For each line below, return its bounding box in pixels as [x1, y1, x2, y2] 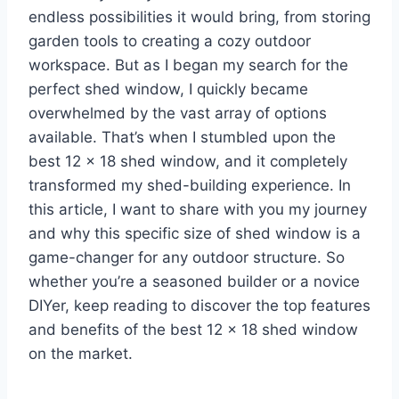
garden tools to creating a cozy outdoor [28, 31, 311, 50]
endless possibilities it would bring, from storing [28, 7, 370, 26]
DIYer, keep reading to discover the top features [28, 296, 370, 314]
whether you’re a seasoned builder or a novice [28, 272, 360, 290]
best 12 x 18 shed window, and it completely [28, 151, 347, 170]
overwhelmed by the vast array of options [28, 103, 327, 122]
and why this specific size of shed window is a [28, 224, 361, 242]
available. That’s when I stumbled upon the [28, 127, 336, 146]
